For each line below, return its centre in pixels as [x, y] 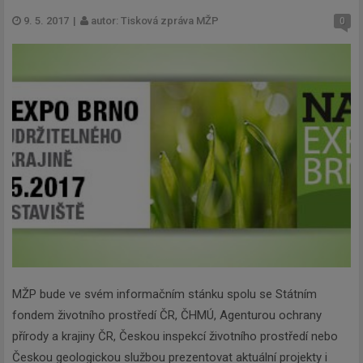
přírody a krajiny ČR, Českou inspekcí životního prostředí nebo [175, 337]
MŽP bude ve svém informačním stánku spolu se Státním [164, 295]
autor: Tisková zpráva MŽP [154, 20]
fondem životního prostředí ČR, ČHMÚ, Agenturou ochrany [167, 316]
